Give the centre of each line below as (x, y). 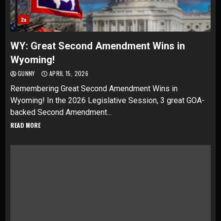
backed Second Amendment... (61, 112)
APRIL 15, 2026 (68, 73)
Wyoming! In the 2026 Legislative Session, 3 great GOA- (108, 100)
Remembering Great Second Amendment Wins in (94, 89)
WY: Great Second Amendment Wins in (98, 46)
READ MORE (25, 125)
